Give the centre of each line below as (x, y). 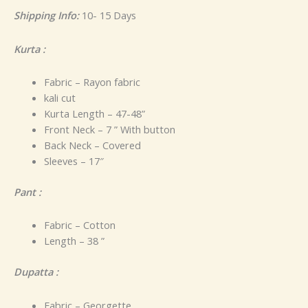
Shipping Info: (46, 15)
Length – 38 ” (74, 241)
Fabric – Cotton (79, 225)
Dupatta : (36, 272)
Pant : (27, 191)
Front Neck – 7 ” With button (109, 130)
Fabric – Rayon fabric (92, 82)
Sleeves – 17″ (74, 161)
